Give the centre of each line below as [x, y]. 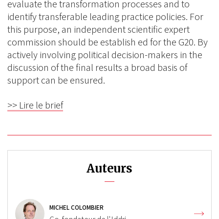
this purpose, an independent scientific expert [99, 29]
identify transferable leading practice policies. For [105, 17]
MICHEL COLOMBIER [77, 207]
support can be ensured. [56, 80]
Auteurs [109, 168]
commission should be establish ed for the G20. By [108, 42]
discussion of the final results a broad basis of [97, 67]
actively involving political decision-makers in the [105, 55]
